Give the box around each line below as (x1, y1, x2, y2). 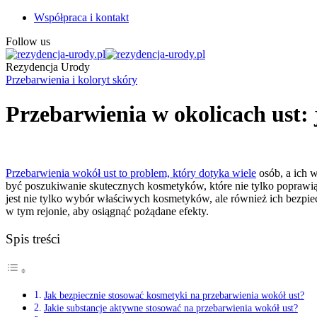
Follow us (6, 35, 50, 47)
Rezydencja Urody (6, 61, 90, 73)
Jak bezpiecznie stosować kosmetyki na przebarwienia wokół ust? (43, 289, 304, 301)
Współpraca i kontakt (34, 11, 129, 23)
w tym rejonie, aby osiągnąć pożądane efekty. (6, 204, 209, 217)
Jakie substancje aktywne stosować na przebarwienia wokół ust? (43, 302, 298, 314)
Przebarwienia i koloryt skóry (6, 74, 137, 86)
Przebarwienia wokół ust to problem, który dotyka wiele (6, 166, 256, 179)
